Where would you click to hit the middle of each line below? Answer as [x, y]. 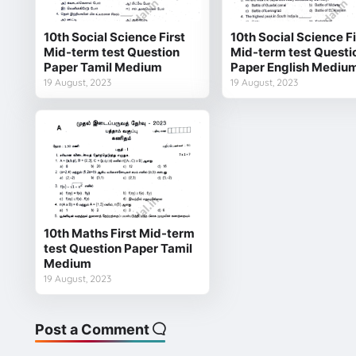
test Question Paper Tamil [118, 248]
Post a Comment [92, 329]
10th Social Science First [114, 37]
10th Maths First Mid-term [119, 233]
